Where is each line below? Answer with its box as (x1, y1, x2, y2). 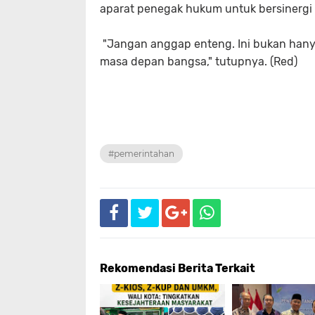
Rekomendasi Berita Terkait (100, 262, 255, 275)
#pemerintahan (108, 148, 174, 159)
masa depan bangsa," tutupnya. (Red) (100, 55, 297, 68)
